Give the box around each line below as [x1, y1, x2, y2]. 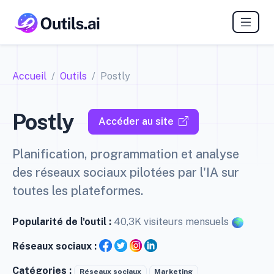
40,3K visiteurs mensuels [114, 216, 231, 228]
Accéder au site [98, 116, 174, 128]
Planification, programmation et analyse [12, 147, 239, 162]
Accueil [12, 70, 46, 83]
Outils [60, 70, 87, 83]
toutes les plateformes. [12, 183, 143, 199]
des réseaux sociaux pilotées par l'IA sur [12, 165, 239, 180]
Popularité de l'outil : [12, 216, 114, 228]
